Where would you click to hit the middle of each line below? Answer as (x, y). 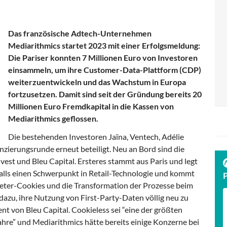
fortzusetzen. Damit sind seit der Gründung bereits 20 (105, 94)
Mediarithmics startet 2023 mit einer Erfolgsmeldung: (104, 45)
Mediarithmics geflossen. (53, 118)
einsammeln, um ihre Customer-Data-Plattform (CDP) (105, 69)
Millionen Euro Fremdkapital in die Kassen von (91, 106)
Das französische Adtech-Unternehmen (80, 33)
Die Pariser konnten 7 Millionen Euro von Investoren (103, 57)
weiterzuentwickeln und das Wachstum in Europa (97, 82)
